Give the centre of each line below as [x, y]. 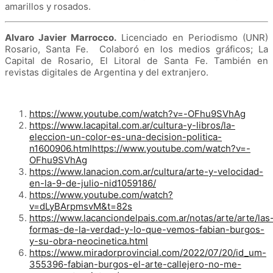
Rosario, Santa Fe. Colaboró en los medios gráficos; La [136, 49]
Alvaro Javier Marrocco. [61, 38]
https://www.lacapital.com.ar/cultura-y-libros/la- [132, 126]
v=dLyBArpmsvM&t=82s [81, 207]
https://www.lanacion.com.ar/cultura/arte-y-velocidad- [146, 172]
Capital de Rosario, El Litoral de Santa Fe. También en [136, 61]
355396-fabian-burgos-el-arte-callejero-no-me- [135, 264]
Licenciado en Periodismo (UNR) [192, 38]
